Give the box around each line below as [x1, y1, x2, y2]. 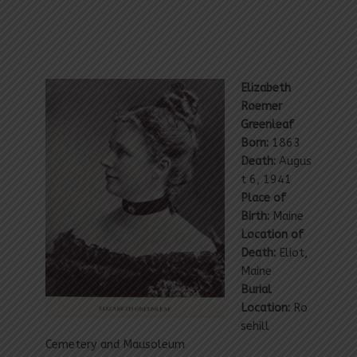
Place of [240, 191, 286, 206]
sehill [240, 320, 269, 334]
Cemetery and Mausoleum [45, 338, 185, 352]
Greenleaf [240, 118, 294, 132]
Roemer [240, 100, 282, 114]
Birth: [240, 210, 269, 224]
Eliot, [275, 246, 308, 261]
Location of [240, 228, 304, 242]
